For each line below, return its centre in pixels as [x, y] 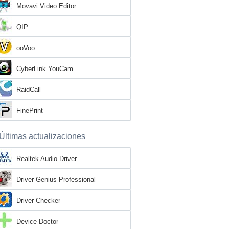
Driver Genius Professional [56, 180]
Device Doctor [37, 222]
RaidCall [29, 90]
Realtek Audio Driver [47, 159]
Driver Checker [38, 201]
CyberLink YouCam [45, 69]
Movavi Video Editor [46, 6]
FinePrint [30, 111]
